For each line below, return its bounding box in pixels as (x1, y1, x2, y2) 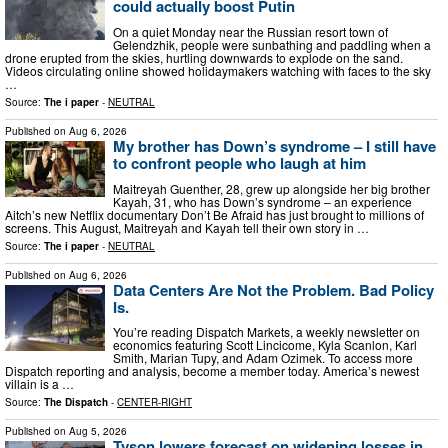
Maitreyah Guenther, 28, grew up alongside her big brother (113, 179, 430, 197)
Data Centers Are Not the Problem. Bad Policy (113, 278, 434, 301)
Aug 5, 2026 (69, 424, 127, 439)
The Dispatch (44, 395, 108, 410)
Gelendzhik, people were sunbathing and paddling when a (113, 35, 431, 53)
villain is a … (5, 375, 74, 393)
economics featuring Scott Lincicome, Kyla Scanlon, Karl (113, 336, 417, 354)
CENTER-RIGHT (117, 395, 192, 410)
